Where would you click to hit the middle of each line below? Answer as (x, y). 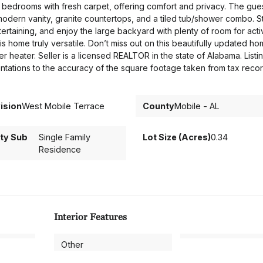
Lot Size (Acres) (176, 137)
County (158, 106)
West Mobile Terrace (63, 106)
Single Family (64, 137)
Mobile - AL (197, 106)
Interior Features (90, 217)
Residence (60, 149)
